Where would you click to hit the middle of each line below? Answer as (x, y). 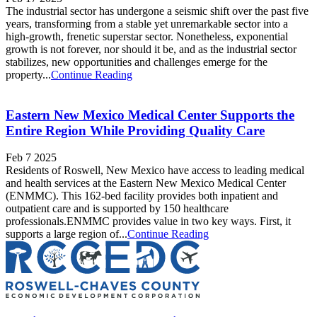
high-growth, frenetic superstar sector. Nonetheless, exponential (147, 36)
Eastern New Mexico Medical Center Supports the (150, 115)
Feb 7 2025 (31, 158)
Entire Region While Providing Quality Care (135, 130)
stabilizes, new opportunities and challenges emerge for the (137, 62)
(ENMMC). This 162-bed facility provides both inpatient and (142, 196)
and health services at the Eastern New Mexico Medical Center (146, 183)
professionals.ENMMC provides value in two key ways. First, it (148, 221)
